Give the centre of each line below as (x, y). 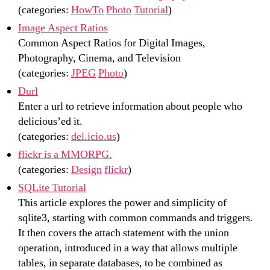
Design (86, 169)
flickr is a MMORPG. (65, 154)
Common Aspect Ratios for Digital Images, (112, 43)
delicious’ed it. (50, 121)
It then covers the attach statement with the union (124, 233)
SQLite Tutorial (52, 187)
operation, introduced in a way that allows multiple (128, 248)
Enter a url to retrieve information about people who (130, 106)
